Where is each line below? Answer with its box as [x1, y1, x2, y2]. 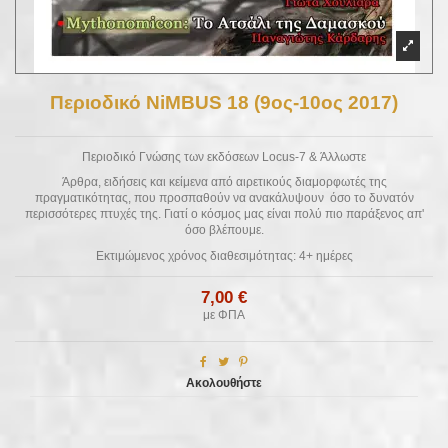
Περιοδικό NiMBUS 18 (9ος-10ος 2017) [50, 91, 398, 113]
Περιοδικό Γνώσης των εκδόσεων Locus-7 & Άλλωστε [82, 149, 366, 164]
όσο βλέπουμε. [184, 223, 264, 238]
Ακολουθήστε [186, 375, 262, 390]
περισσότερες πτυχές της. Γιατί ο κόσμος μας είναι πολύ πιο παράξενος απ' [24, 207, 424, 222]
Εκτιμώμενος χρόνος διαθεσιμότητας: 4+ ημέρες [95, 248, 353, 263]
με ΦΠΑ [203, 307, 245, 322]
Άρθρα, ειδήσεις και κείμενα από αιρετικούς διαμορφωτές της [61, 175, 387, 190]
